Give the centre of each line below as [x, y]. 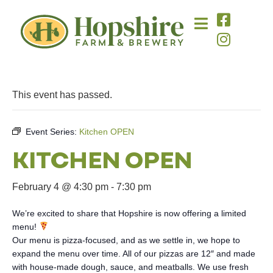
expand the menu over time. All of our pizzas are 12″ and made [134, 253]
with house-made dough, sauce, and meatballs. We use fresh [130, 267]
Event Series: [52, 132]
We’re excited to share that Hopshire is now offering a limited [129, 213]
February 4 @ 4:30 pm [60, 187]
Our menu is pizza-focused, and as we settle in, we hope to [126, 240]
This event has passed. [62, 95]
